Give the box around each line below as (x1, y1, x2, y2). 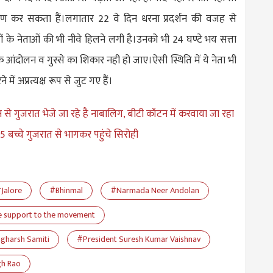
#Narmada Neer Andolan (110, 183, 199, 197)
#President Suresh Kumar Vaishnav (77, 232, 200, 246)
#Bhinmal (49, 183, 83, 197)
